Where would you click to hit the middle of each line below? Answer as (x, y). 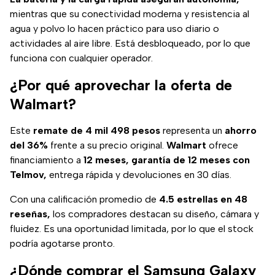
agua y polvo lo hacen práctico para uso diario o (114, 29)
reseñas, (30, 214)
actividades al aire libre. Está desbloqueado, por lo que (130, 44)
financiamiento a (47, 160)
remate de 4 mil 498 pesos (97, 131)
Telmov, (28, 175)
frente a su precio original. (107, 145)
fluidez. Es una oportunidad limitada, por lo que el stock (132, 229)
